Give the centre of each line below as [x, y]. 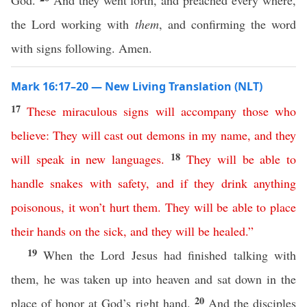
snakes [67, 183]
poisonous [36, 207]
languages [137, 159]
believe [28, 135]
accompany [208, 111]
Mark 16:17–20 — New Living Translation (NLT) [137, 86]
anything [275, 183]
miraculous [90, 111]
